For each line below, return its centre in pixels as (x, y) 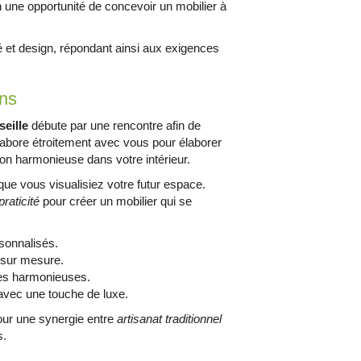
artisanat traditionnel (170, 319)
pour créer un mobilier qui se (116, 201)
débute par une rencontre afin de (115, 125)
